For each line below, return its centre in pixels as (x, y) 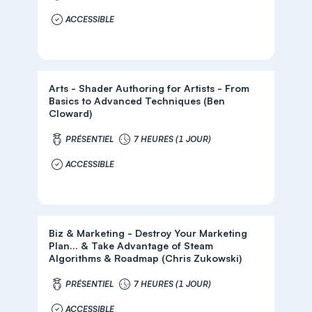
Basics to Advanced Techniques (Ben (137, 101)
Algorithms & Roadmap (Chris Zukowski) (146, 258)
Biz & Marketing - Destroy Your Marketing (148, 233)
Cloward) (71, 113)
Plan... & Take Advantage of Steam (131, 245)
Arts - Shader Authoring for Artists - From (149, 88)
